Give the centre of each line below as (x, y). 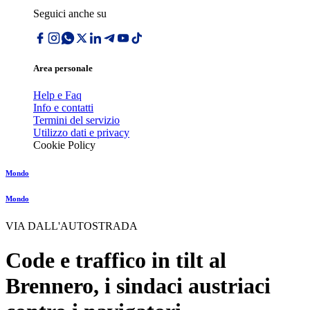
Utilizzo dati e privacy (81, 133)
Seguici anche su (70, 13)
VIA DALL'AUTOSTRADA (72, 226)
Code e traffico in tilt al (116, 260)
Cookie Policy (64, 145)
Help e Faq (57, 95)
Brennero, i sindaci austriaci (138, 285)
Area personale (63, 69)
